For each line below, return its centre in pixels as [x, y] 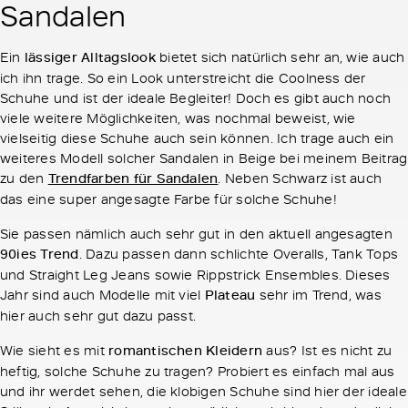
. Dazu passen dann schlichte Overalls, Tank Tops [239, 254]
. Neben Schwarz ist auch [300, 178]
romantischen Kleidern [186, 351]
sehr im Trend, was [318, 295]
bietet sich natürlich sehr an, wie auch [280, 57]
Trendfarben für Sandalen [133, 178]
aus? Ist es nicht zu [327, 350]
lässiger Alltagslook [90, 57]
